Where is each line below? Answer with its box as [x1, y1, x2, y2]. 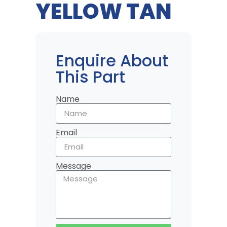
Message [56, 160, 91, 172]
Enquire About [56, 49, 168, 72]
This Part [56, 65, 125, 88]
